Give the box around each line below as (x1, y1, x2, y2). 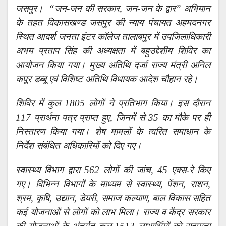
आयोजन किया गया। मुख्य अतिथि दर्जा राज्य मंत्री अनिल (16, 60, 210, 71)
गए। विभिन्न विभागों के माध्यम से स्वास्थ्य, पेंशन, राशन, (16, 179, 210, 190)
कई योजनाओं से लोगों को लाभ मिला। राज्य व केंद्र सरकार (16, 207, 210, 218)
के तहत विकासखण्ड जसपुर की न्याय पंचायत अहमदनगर (16, 17, 210, 28)
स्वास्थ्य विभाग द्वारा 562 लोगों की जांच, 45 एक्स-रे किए (16, 164, 210, 176)
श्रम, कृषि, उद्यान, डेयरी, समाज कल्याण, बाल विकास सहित (16, 193, 210, 204)
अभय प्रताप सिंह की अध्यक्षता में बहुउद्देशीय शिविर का (16, 45, 210, 56)
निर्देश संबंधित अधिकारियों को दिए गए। (16, 140, 142, 151)
